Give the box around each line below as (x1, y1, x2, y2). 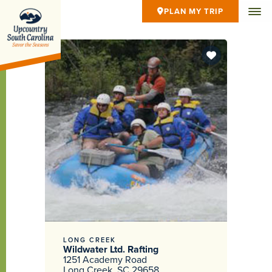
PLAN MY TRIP (164, 5, 223, 17)
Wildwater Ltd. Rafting (63, 242, 158, 256)
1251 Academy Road (63, 253, 147, 266)
